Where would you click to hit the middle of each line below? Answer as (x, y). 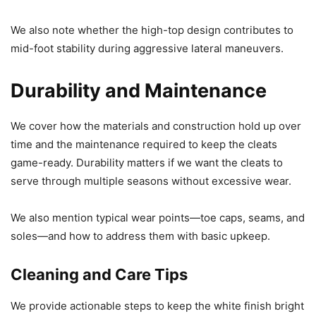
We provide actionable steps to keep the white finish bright (157, 306)
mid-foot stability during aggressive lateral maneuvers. (147, 49)
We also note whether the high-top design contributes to (152, 30)
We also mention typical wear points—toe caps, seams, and (158, 218)
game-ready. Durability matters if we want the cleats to (147, 163)
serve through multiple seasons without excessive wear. (151, 181)
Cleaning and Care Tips (99, 275)
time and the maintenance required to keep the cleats (144, 145)
